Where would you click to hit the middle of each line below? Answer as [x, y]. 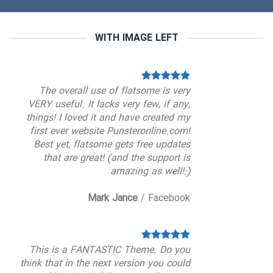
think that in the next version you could [105, 264]
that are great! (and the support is [117, 158]
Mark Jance [113, 198]
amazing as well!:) [150, 172]
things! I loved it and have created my [108, 118]
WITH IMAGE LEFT [136, 38]
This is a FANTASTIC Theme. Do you [110, 250]
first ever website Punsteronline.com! [110, 131]
